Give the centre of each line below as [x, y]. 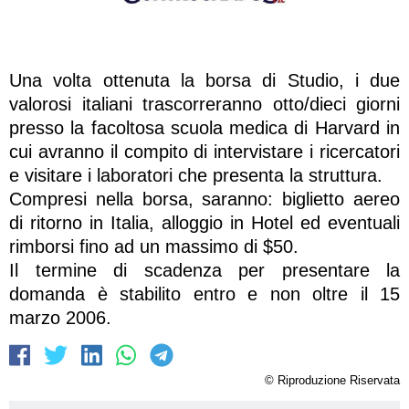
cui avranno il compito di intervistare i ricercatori [204, 151]
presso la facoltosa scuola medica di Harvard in [204, 127]
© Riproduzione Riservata [332, 380]
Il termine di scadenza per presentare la [204, 270]
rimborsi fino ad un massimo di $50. [154, 246]
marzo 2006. [60, 317]
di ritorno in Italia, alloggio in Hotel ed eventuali [204, 222]
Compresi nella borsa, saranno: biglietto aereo [204, 199]
